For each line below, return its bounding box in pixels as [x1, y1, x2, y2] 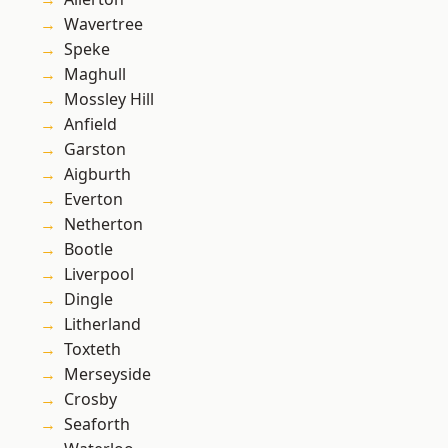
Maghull [64, 63, 126, 86]
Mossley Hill [64, 88, 154, 111]
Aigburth [64, 163, 131, 186]
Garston [64, 138, 126, 161]
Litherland [64, 313, 141, 336]
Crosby [64, 388, 117, 411]
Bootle [64, 238, 113, 261]
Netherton [64, 213, 143, 236]
